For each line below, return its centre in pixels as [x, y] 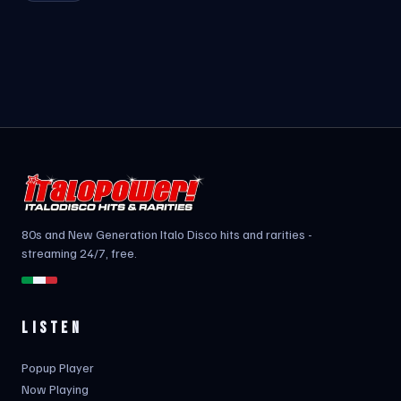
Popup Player [58, 367]
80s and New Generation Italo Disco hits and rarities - [167, 234]
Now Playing [55, 389]
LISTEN [52, 328]
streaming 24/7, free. [79, 253]
